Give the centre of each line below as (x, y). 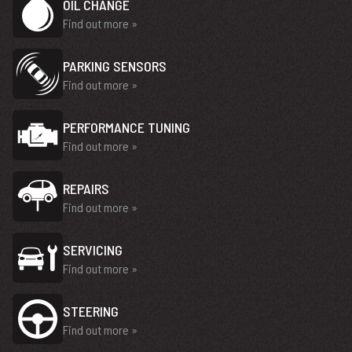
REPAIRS (86, 189)
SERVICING (93, 250)
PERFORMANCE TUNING (126, 127)
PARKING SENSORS (115, 66)
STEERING (91, 311)
